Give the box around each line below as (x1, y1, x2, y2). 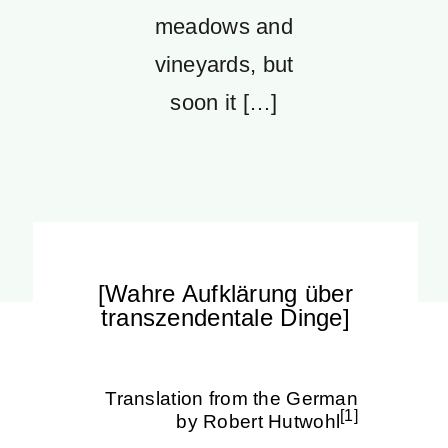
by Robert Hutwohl (176, 411, 341, 433)
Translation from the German (105, 388, 358, 409)
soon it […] (170, 90, 278, 115)
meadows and (154, 14, 294, 39)
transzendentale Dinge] (100, 304, 351, 331)
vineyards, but (154, 52, 294, 77)
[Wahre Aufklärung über (97, 280, 354, 307)
